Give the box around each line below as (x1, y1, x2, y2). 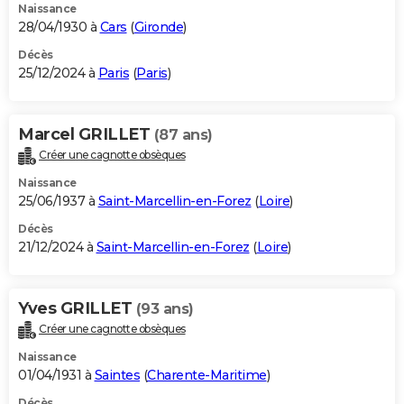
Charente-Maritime (147, 366, 267, 383)
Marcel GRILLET (18, 124, 154, 145)
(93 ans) (135, 299, 194, 317)
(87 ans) (153, 126, 213, 144)
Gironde (133, 19, 183, 36)
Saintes (94, 366, 140, 383)
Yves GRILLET (18, 298, 136, 318)
